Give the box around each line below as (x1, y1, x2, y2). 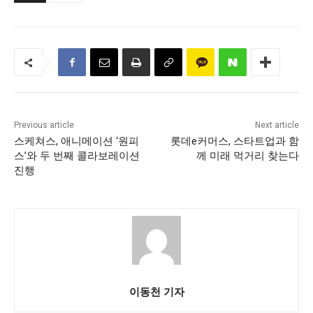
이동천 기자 (129, 284, 184, 299)
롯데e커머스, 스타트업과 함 (170, 135, 299, 148)
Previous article (14, 120, 74, 131)
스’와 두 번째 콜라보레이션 (14, 150, 140, 163)
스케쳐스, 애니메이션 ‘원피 (14, 135, 139, 148)
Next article (254, 120, 299, 131)
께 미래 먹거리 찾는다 (196, 150, 299, 163)
